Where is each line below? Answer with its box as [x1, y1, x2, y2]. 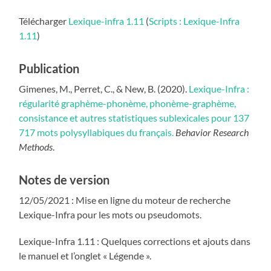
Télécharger [19, 15, 69, 27]
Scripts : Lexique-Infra [149, 15, 240, 27]
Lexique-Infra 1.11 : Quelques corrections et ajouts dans [19, 235, 251, 247]
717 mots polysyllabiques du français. [19, 126, 176, 138]
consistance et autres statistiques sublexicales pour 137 [19, 111, 250, 123]
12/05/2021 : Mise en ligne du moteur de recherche [19, 194, 231, 206]
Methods [19, 140, 53, 152]
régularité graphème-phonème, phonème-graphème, [19, 97, 237, 109]
